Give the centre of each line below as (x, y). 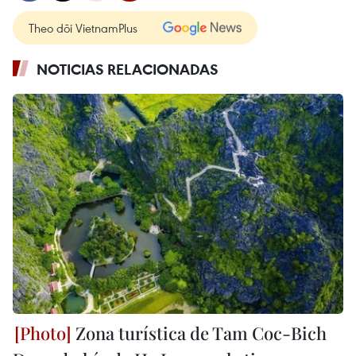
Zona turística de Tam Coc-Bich (199, 333)
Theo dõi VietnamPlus (83, 27)
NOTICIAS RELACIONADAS (128, 69)
